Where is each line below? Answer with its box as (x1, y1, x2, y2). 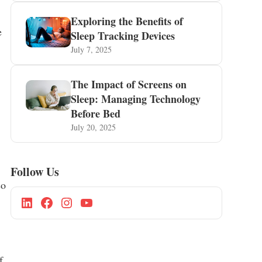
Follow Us (10, 163, 59, 180)
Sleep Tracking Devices (71, 28, 175, 43)
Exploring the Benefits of (71, 13, 184, 29)
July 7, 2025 (71, 44, 112, 55)
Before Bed (71, 106, 121, 121)
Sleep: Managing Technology (71, 91, 201, 106)
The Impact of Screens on (71, 77, 187, 92)
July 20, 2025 (71, 122, 116, 133)
